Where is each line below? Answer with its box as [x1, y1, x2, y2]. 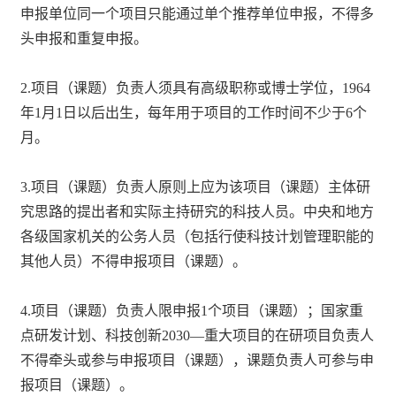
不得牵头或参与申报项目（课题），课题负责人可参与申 [20, 352, 375, 368]
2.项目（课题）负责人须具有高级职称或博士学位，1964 [20, 80, 371, 95]
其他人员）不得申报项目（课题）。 [20, 253, 247, 269]
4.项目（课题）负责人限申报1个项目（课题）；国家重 [20, 302, 364, 318]
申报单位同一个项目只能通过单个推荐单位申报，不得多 [20, 5, 375, 21]
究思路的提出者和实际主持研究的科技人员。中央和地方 [20, 203, 375, 219]
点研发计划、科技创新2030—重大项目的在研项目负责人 [20, 327, 375, 343]
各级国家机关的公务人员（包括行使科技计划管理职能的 [20, 228, 375, 244]
